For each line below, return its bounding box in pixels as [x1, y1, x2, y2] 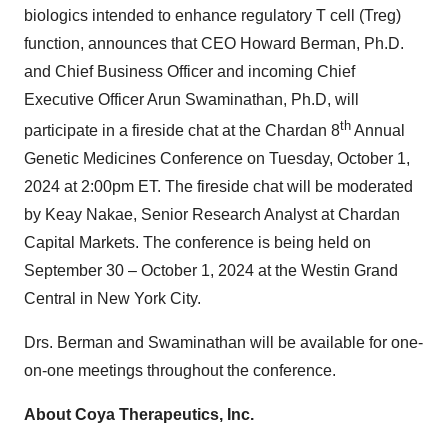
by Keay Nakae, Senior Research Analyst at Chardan [24, 206, 400, 224]
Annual [351, 122, 405, 140]
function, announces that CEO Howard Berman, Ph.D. [24, 35, 404, 52]
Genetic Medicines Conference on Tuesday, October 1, [24, 150, 410, 168]
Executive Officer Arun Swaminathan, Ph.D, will [24, 91, 359, 108]
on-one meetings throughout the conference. [24, 362, 336, 380]
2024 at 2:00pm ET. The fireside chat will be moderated [24, 178, 413, 196]
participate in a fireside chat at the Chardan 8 [24, 122, 340, 140]
